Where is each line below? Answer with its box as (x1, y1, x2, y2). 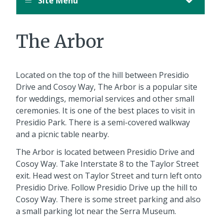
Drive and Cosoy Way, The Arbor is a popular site (16, 81, 197, 92)
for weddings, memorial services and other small (16, 93, 194, 104)
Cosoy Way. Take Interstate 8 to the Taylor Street (16, 158, 199, 169)
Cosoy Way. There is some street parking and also (16, 193, 201, 205)
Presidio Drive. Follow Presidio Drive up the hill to (16, 182, 197, 193)
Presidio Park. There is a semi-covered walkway (16, 116, 190, 128)
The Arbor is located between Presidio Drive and (16, 146, 194, 157)
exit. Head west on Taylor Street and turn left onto (16, 170, 202, 181)
